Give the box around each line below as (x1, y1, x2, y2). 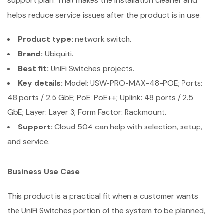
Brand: (18, 49, 43, 59)
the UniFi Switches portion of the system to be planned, (7, 205, 205, 216)
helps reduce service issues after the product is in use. (7, 10, 201, 20)
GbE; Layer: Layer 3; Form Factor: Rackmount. (7, 107, 166, 117)
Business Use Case (7, 166, 80, 177)
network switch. (73, 34, 131, 44)
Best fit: (18, 63, 49, 73)
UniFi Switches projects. (49, 63, 134, 73)
